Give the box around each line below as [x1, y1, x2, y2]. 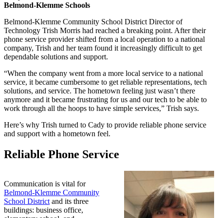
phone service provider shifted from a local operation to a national [4, 35, 205, 44]
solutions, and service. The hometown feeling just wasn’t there [4, 87, 195, 95]
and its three [50, 197, 89, 205]
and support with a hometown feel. [4, 129, 110, 138]
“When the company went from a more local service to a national [4, 69, 203, 78]
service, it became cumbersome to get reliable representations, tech [4, 78, 207, 87]
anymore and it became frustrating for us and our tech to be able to [4, 95, 207, 104]
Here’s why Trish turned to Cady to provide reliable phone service [4, 121, 206, 129]
